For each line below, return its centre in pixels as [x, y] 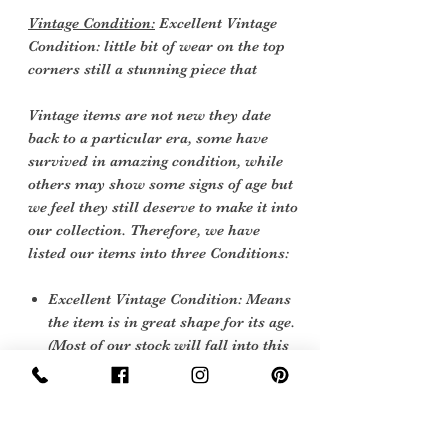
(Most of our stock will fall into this [168, 345]
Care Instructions [91, 431]
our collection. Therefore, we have [144, 230]
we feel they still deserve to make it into [163, 207]
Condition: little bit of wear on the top [156, 46]
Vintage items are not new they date [149, 115]
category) [78, 368]
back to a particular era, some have [148, 138]
